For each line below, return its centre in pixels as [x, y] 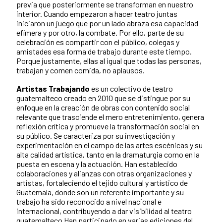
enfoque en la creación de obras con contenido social [103, 107]
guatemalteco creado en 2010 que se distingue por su [103, 98]
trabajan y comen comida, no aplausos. [81, 70]
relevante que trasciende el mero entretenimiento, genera [110, 116]
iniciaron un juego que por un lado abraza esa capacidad [107, 23]
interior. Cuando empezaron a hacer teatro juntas [97, 13]
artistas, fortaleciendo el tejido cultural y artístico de [102, 182]
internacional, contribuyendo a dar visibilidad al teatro [104, 211]
